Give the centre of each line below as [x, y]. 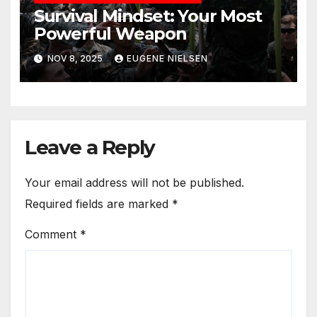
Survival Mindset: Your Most [148, 16]
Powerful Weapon [110, 33]
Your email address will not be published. [134, 183]
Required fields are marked [98, 204]
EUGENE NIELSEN [167, 59]
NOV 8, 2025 [75, 59]
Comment [52, 235]
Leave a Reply [90, 147]
